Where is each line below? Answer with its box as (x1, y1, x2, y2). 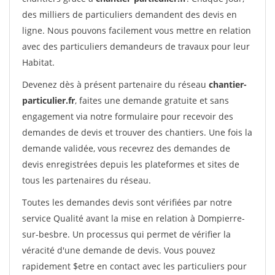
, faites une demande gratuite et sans (75, 95, 229, 106)
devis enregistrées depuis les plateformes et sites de (22, 158, 239, 170)
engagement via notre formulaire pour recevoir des (22, 110, 233, 122)
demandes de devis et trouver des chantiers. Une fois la (22, 126, 252, 138)
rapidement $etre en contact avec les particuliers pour (22, 260, 247, 272)
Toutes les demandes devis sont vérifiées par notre (22, 196, 232, 208)
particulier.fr (22, 95, 75, 106)
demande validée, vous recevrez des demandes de (22, 142, 230, 154)
